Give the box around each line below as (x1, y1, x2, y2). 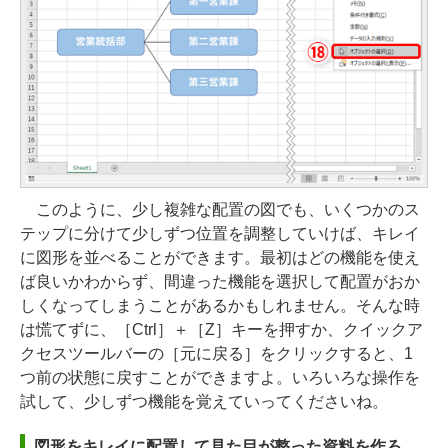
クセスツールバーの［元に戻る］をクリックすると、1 (20, 345, 413, 363)
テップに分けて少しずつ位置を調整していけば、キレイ (20, 225, 420, 243)
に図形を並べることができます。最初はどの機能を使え (20, 249, 420, 267)
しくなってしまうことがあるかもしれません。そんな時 (20, 297, 420, 315)
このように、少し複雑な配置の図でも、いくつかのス (20, 201, 420, 219)
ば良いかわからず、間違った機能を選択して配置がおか (20, 273, 420, 291)
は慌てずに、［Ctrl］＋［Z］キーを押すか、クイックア (20, 321, 423, 339)
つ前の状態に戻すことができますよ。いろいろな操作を (20, 369, 420, 387)
